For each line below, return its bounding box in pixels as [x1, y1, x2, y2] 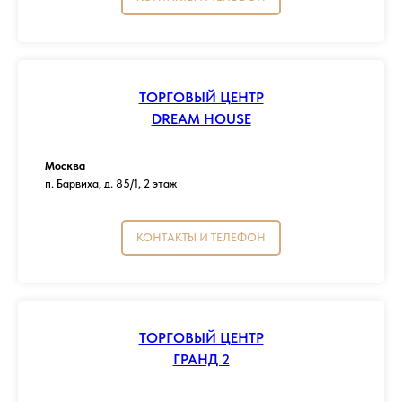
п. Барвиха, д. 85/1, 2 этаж [45, 176, 177, 190]
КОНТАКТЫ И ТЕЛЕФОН [136, 230, 266, 244]
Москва [45, 158, 85, 172]
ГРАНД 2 [172, 350, 230, 368]
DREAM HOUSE [151, 109, 251, 127]
